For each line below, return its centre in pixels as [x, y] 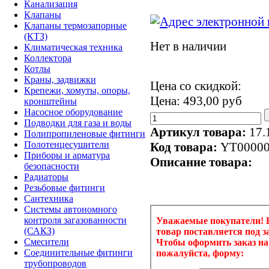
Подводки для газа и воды [78, 122]
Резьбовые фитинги [65, 187]
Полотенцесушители [67, 144]
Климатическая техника [73, 47]
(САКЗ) [39, 231]
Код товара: [185, 147]
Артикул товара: [200, 132]
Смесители [47, 241]
